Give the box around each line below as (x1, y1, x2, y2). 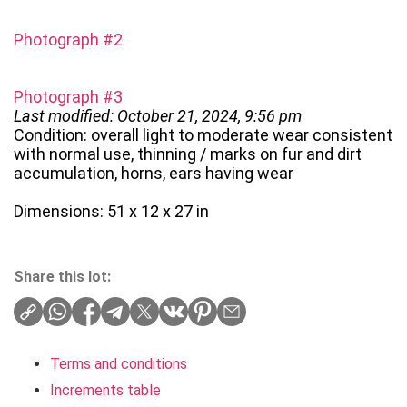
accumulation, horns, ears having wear (14, 164, 293, 184)
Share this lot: (14, 268, 111, 286)
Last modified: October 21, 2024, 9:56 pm (14, 106, 302, 126)
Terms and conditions (50, 355, 187, 373)
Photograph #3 (14, 87, 123, 107)
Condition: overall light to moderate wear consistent (14, 125, 392, 145)
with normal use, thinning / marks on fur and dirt (14, 144, 362, 164)
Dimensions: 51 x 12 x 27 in (14, 202, 209, 222)
